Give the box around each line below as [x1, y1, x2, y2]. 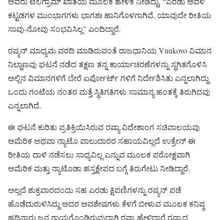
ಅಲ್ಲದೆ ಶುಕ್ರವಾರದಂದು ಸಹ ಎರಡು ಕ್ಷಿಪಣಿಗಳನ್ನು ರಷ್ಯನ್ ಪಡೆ [8, 184, 181, 195]
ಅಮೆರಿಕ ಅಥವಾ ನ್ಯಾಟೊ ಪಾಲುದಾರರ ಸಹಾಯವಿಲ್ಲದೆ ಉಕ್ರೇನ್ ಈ [8, 135, 195, 146]
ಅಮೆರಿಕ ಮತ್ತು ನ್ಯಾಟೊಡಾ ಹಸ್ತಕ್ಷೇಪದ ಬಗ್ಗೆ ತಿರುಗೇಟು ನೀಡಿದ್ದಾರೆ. [8, 163, 190, 173]
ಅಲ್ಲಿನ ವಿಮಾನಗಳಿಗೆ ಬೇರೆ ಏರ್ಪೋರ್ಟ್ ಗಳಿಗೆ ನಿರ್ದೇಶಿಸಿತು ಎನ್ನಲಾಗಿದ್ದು [8, 72, 209, 83]
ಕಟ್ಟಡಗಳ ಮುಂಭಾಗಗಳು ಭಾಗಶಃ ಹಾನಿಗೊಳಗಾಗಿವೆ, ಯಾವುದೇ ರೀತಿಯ [8, 9, 211, 20]
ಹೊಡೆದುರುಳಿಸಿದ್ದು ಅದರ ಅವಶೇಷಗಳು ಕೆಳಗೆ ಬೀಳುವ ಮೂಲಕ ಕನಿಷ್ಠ [8, 198, 205, 209]
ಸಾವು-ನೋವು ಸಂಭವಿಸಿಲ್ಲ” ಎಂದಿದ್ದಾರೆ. [8, 23, 121, 34]
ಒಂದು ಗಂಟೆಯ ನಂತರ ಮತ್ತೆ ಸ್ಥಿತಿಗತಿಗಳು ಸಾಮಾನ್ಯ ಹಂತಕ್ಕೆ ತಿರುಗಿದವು [8, 86, 210, 97]
